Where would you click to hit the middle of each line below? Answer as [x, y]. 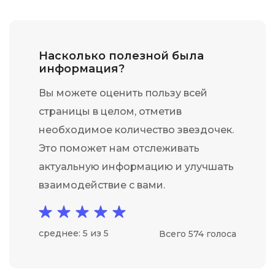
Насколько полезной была [121, 56]
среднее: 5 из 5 [74, 233]
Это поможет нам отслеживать [119, 148]
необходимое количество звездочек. [136, 130]
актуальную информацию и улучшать [136, 167]
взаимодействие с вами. [102, 185]
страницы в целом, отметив [110, 111]
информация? [82, 69]
